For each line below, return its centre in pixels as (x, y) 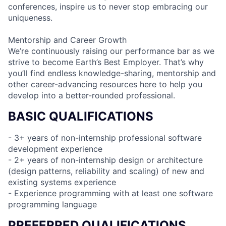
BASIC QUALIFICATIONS (81, 116)
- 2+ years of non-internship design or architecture (105, 160)
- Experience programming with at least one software (110, 193)
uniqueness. (30, 17)
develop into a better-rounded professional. (92, 95)
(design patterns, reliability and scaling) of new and (106, 171)
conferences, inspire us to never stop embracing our (108, 6)
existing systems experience (62, 182)
